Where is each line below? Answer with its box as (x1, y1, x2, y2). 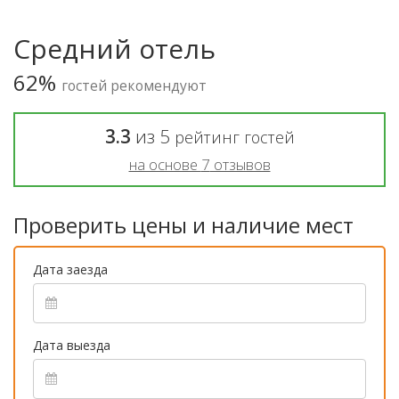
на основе (128, 153, 201, 175)
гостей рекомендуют (61, 75, 207, 95)
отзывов (209, 153, 271, 175)
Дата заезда (33, 260, 108, 278)
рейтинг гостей (174, 126, 295, 148)
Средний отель (13, 29, 216, 67)
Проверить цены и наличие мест (13, 209, 354, 240)
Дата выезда (33, 336, 110, 354)
